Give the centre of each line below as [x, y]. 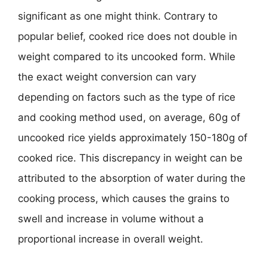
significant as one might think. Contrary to [118, 16]
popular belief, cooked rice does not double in [128, 36]
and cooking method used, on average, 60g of [129, 117]
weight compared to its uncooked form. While [127, 56]
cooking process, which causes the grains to [124, 198]
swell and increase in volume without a [111, 218]
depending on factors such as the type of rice [127, 97]
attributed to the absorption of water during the [132, 178]
